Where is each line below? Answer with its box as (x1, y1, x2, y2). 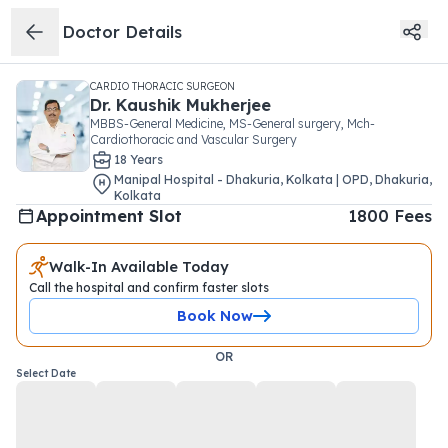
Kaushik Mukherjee (116, 95, 271, 115)
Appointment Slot (36, 206, 182, 226)
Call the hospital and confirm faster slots (29, 279, 269, 295)
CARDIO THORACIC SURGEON (90, 80, 235, 93)
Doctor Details (62, 21, 183, 42)
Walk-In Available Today (49, 257, 229, 276)
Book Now (177, 306, 253, 325)
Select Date (16, 366, 76, 380)
